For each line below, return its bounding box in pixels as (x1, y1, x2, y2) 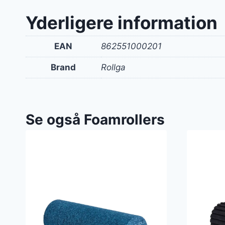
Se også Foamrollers (26, 111, 165, 129)
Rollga (101, 62, 126, 72)
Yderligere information (26, 12, 217, 33)
